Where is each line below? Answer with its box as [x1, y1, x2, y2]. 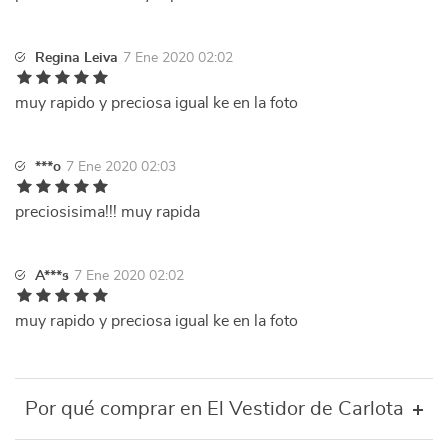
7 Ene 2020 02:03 [66, 160, 176, 174]
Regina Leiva [35, 51, 118, 65]
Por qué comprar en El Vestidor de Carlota [25, 399, 404, 419]
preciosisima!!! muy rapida [15, 204, 200, 220]
